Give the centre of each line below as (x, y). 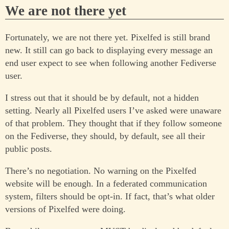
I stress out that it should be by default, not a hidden (102, 97)
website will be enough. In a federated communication (106, 183)
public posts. (29, 148)
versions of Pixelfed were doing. (65, 209)
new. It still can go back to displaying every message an (109, 50)
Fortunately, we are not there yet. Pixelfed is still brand (108, 37)
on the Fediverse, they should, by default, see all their (105, 136)
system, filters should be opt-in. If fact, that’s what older (110, 196)
